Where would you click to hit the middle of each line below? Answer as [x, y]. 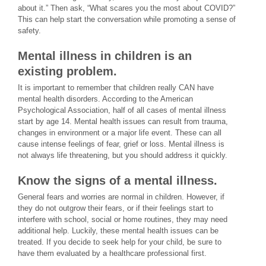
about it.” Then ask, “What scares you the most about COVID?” [126, 8]
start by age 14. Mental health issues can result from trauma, [123, 121]
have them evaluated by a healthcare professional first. [112, 253]
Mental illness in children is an [105, 56]
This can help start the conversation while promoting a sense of [127, 19]
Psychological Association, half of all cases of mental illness [122, 110]
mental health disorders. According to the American [105, 99]
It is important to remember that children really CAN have [116, 88]
